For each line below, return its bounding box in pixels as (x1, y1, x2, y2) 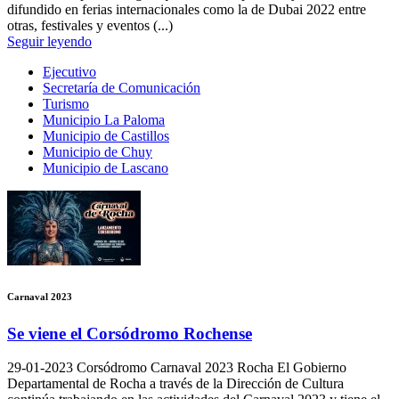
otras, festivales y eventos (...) (7, 17, 173, 33)
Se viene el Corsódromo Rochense (7, 323, 252, 343)
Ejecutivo (43, 63, 96, 79)
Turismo (43, 95, 89, 111)
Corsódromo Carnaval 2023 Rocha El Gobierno (73, 360, 346, 376)
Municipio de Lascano (43, 159, 168, 175)
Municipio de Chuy (43, 143, 152, 159)
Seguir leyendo (7, 33, 92, 49)
